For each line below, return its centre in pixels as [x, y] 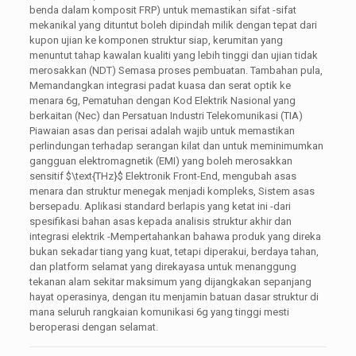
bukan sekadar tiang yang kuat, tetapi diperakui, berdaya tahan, [174, 251]
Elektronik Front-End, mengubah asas [209, 176]
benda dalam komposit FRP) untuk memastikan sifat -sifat [163, 10]
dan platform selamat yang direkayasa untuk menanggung [163, 266]
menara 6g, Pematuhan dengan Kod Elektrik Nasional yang [162, 100]
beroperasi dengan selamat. [93, 327]
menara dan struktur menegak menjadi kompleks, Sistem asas [172, 191]
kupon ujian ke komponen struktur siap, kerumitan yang [156, 40]
